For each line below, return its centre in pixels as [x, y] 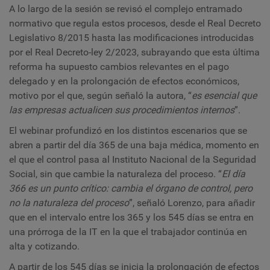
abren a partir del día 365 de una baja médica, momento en [134, 145]
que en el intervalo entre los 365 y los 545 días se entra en [131, 218]
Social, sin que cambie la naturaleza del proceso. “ [115, 174]
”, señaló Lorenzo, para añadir [192, 203]
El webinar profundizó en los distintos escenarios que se [128, 131]
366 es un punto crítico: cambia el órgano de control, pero [131, 189]
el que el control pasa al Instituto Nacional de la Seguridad [133, 160]
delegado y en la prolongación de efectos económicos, [124, 81]
